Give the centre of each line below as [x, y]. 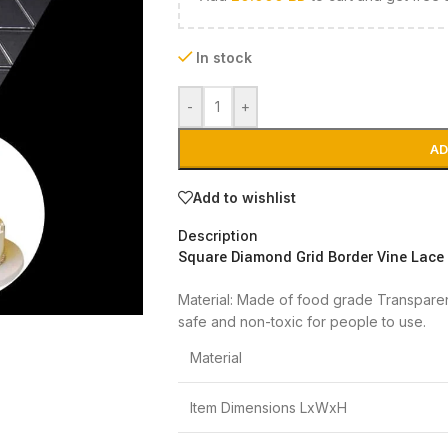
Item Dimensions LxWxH [268, 407]
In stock [224, 57]
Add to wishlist [244, 197]
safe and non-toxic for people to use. [301, 321]
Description [217, 235]
